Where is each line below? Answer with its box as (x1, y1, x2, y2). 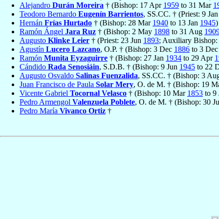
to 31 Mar (179, 1, 213, 10)
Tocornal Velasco (70, 89, 127, 98)
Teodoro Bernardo (20, 10, 78, 19)
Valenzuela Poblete (72, 98, 135, 107)
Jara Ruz (65, 27, 96, 36)
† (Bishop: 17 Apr (104, 1, 163, 10)
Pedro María (20, 107, 60, 115)
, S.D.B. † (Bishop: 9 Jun (99, 63, 179, 71)
